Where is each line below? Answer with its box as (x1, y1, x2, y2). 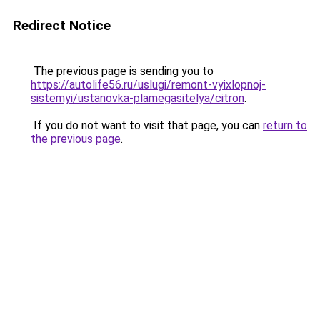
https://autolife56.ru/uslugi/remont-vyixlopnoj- (31, 78, 266, 91)
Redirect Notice (13, 17, 111, 34)
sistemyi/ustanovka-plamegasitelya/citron (31, 91, 244, 105)
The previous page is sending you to (31, 64, 214, 78)
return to (263, 119, 307, 132)
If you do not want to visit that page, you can (31, 119, 263, 132)
